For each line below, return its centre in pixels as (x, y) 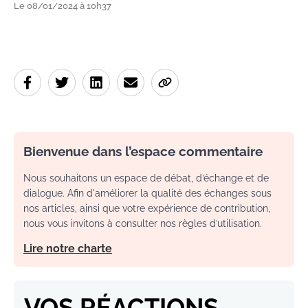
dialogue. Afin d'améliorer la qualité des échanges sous (147, 194)
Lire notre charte (68, 249)
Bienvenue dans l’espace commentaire (143, 152)
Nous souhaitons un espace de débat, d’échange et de (146, 178)
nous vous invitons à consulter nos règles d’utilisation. (143, 224)
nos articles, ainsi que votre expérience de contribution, (147, 209)
